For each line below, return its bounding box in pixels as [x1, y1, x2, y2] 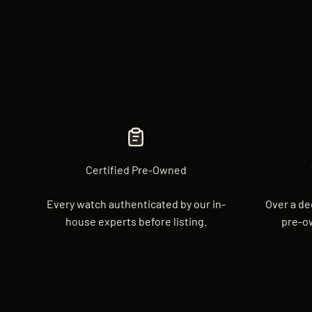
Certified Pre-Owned [85, 162, 187, 176]
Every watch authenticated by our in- [46, 196, 226, 210]
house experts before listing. [65, 214, 207, 228]
